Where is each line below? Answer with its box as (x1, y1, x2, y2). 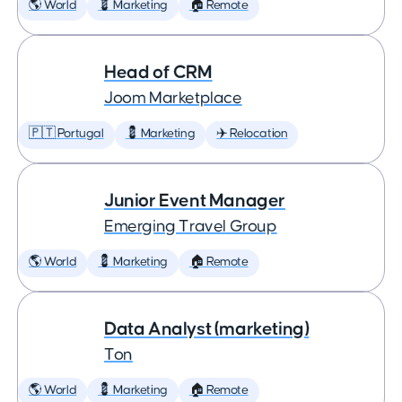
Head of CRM (104, 63, 213, 82)
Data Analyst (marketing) (104, 319, 310, 338)
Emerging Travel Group (104, 218, 277, 235)
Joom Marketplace (104, 90, 242, 107)
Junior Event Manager (104, 191, 285, 210)
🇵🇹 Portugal (29, 127, 104, 140)
